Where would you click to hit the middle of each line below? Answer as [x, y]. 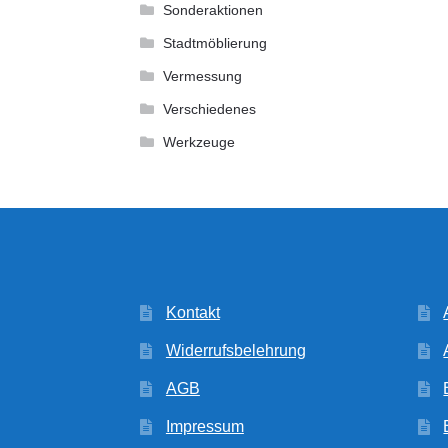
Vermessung [202, 76]
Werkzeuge [198, 142]
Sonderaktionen [212, 10]
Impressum [204, 426]
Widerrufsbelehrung [235, 350]
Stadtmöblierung [214, 43]
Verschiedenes [209, 109]
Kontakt [192, 312]
